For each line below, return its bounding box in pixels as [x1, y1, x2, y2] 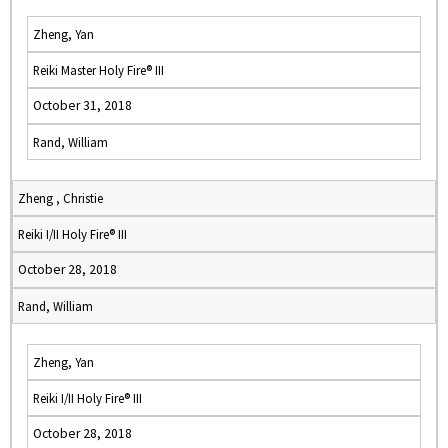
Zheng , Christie [18, 190, 103, 206]
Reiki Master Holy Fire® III [33, 62, 164, 78]
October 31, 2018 [33, 97, 132, 114]
